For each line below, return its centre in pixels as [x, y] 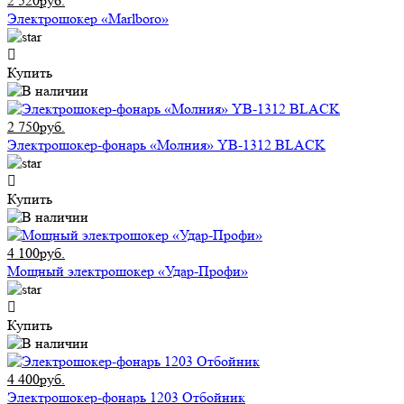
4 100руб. [36, 253]
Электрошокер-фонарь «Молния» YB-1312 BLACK [166, 145]
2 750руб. [36, 127]
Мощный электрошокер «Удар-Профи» [128, 271]
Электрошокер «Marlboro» [88, 19]
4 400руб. [36, 380]
